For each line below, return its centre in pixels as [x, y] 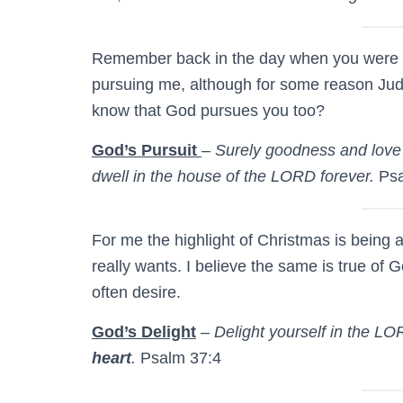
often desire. [141, 292]
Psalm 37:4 [179, 358]
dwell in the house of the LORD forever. [235, 176]
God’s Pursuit [147, 150]
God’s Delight [144, 331]
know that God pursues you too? [208, 110]
